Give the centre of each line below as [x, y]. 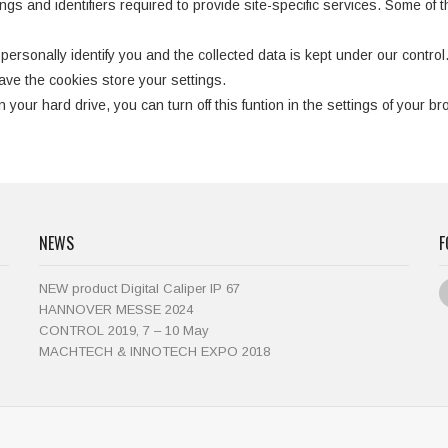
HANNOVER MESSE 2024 [116, 309]
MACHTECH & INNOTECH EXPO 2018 [154, 351]
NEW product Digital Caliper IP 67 [139, 288]
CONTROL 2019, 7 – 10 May [124, 330]
